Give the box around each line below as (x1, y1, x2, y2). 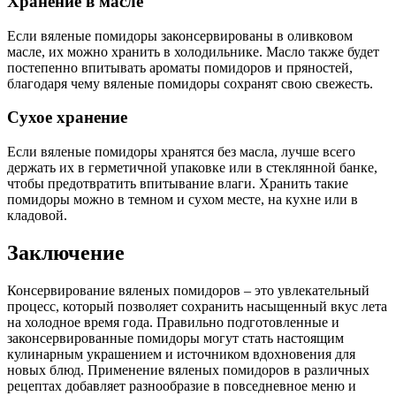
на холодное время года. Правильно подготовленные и (7, 314, 339, 330)
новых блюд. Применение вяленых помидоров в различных (7, 362, 369, 377)
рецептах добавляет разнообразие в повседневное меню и (7, 377, 356, 393)
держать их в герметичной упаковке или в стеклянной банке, (7, 160, 377, 176)
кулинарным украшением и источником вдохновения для (7, 346, 355, 362)
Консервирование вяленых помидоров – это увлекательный (7, 282, 369, 298)
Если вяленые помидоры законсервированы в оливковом (7, 27, 353, 43)
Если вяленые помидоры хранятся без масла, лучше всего (7, 144, 355, 160)
